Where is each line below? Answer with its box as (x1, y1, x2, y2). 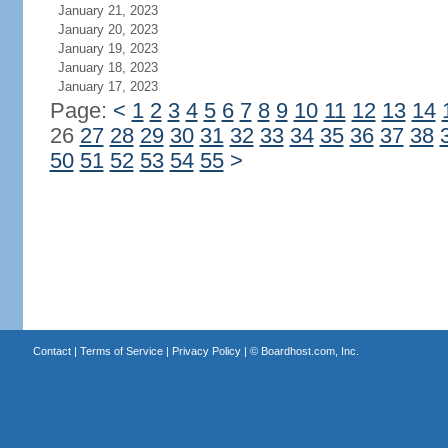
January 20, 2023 (57, 22, 158, 37)
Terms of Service (79, 345, 163, 357)
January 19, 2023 (57, 41, 158, 56)
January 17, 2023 (57, 79, 158, 94)
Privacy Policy (171, 345, 241, 357)
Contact (32, 345, 71, 357)
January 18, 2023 (57, 60, 158, 75)
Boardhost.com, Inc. (260, 345, 359, 357)
